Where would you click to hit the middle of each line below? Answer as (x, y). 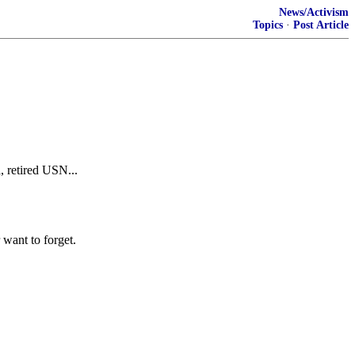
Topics (268, 25)
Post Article (321, 25)
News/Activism (314, 12)
